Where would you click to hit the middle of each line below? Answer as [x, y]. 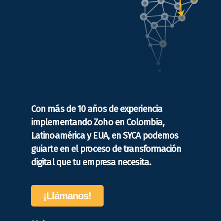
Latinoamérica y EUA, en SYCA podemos [105, 136]
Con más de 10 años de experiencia [97, 109]
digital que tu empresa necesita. [91, 163]
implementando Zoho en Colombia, [98, 123]
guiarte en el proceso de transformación [106, 149]
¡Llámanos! [67, 196]
